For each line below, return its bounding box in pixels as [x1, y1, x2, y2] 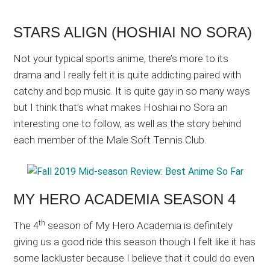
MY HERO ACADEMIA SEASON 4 [13, 191, 236, 208]
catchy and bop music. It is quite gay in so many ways [13, 85, 251, 98]
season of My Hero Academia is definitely [45, 219, 233, 232]
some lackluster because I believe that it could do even [13, 252, 255, 265]
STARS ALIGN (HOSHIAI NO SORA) [13, 24, 253, 41]
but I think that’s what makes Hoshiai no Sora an [13, 101, 228, 114]
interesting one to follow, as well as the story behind [13, 118, 242, 130]
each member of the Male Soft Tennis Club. [13, 134, 207, 146]
